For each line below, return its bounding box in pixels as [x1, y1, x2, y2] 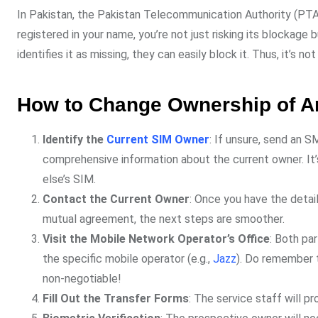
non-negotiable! [43, 272, 121, 286]
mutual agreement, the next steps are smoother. [43, 212, 285, 226]
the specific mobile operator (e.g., [43, 252, 213, 266]
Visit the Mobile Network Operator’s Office [43, 232, 270, 246]
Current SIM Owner [106, 133, 209, 147]
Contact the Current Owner [43, 192, 190, 207]
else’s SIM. [43, 172, 96, 187]
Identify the [43, 133, 106, 147]
